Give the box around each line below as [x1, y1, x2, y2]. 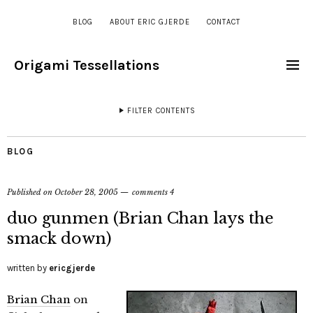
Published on [7, 187, 54, 197]
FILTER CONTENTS [127, 106, 196, 115]
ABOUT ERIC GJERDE [110, 17, 190, 27]
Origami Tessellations [14, 57, 159, 73]
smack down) [7, 229, 112, 248]
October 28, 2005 [54, 187, 118, 197]
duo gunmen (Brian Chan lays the [7, 209, 274, 228]
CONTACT [207, 17, 240, 27]
